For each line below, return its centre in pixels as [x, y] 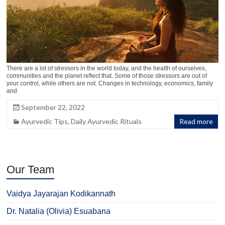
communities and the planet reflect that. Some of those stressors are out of [107, 76]
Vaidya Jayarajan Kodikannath [61, 193]
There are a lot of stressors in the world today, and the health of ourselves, [107, 68]
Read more [196, 121]
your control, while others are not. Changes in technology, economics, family [110, 83]
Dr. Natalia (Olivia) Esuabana [59, 211]
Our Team [31, 169]
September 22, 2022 [53, 107]
